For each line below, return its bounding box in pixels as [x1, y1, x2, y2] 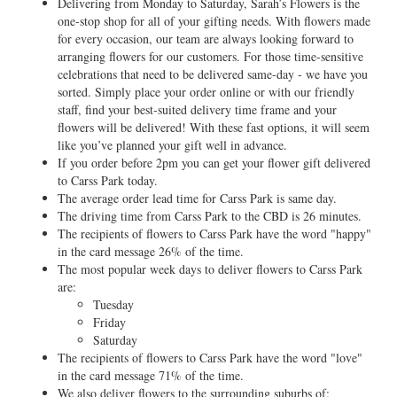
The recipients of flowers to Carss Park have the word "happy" [58, 225, 371, 242]
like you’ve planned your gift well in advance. [58, 136, 287, 153]
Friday [93, 314, 126, 331]
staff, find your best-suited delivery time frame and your [58, 101, 337, 118]
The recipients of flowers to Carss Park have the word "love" [58, 349, 362, 366]
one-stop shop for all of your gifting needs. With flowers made [58, 12, 370, 29]
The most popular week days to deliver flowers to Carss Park [58, 261, 362, 277]
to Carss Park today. [58, 172, 158, 189]
